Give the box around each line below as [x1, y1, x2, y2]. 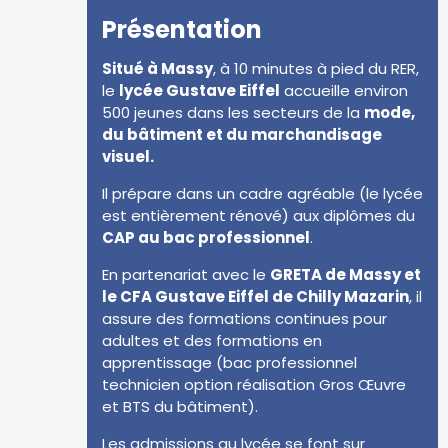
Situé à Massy [102, 58, 213, 79]
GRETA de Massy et [270, 264, 421, 285]
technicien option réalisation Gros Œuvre [102, 374, 406, 395]
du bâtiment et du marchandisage [102, 124, 382, 145]
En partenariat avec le [102, 264, 270, 285]
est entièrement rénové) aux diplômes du [102, 205, 415, 226]
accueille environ [280, 80, 408, 101]
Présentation [102, 13, 262, 46]
